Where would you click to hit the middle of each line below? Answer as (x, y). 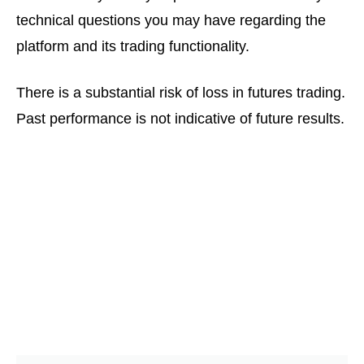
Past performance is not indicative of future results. (180, 118)
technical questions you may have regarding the (171, 20)
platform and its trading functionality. (133, 46)
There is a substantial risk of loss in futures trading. (181, 92)
